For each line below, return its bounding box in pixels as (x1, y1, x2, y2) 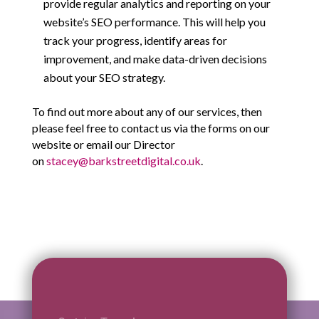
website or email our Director (31, 137, 175, 152)
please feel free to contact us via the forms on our (31, 121, 270, 135)
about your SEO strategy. (43, 70, 165, 85)
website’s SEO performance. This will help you (43, 15, 266, 29)
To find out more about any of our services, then (31, 105, 262, 119)
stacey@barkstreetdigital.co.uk (46, 154, 201, 168)
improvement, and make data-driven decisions (43, 52, 267, 66)
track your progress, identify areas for (43, 33, 227, 48)
